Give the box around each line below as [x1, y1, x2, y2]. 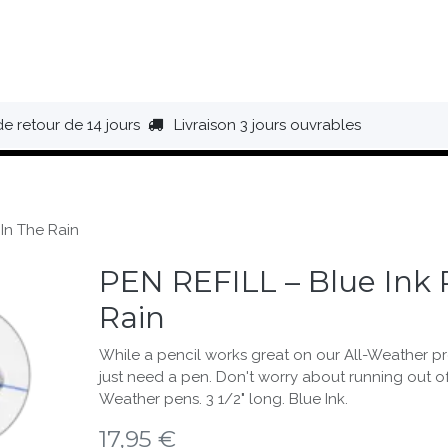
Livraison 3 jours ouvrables [174, 116, 365, 134]
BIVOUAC [255, 44, 319, 58]
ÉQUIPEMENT [120, 44, 215, 58]
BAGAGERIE [359, 44, 441, 58]
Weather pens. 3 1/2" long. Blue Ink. [98, 390, 348, 408]
